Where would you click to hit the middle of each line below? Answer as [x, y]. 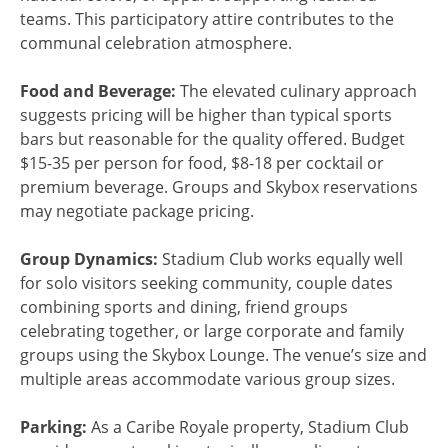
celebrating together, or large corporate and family [212, 330]
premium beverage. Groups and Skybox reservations [219, 186]
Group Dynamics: [89, 258]
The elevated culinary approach [296, 90]
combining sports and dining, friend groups [184, 306]
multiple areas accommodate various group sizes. [207, 378]
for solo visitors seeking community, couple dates [206, 282]
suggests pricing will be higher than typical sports [206, 114]
